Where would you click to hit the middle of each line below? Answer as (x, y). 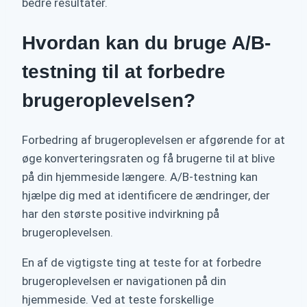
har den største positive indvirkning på (121, 213)
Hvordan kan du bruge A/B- (146, 42)
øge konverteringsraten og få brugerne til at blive (148, 158)
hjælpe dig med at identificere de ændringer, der (146, 195)
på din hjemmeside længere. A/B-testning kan (140, 176)
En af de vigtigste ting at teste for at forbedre (142, 262)
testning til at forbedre (124, 71)
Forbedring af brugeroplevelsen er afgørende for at (153, 139)
